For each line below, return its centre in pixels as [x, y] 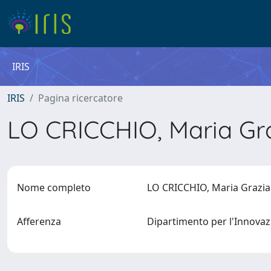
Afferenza [39, 221]
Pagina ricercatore [80, 98]
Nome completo [54, 188]
